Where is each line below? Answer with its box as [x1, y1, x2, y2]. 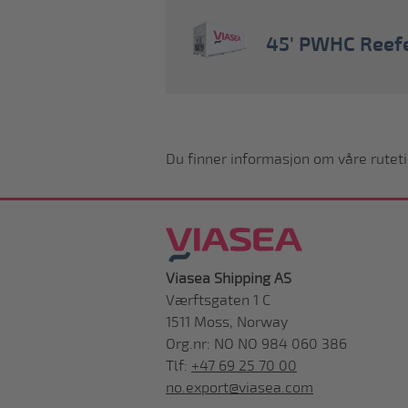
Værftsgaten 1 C [166, 291, 270, 310]
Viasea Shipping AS [166, 270, 291, 288]
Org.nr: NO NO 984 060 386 [166, 335, 347, 353]
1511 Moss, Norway [166, 313, 288, 331]
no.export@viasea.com [166, 379, 313, 397]
